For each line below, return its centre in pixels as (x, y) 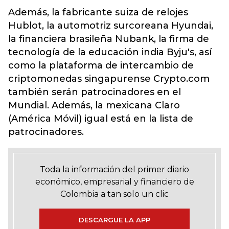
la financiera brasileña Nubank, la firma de (109, 39)
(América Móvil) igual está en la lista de (101, 119)
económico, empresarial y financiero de (114, 182)
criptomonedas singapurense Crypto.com (109, 79)
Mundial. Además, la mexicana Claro (94, 106)
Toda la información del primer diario (114, 170)
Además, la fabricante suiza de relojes (98, 13)
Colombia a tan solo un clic (114, 194)
